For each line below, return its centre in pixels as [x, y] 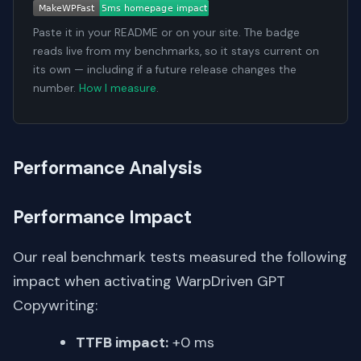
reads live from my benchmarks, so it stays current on [176, 52]
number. [56, 89]
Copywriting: [55, 306]
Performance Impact [102, 218]
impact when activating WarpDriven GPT [149, 282]
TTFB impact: [122, 343]
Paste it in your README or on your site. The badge [166, 33]
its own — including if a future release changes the [165, 70]
